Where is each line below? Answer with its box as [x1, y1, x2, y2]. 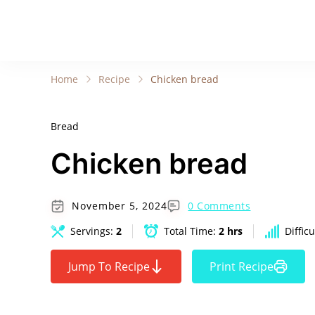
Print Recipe [210, 259, 274, 274]
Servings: [70, 224, 116, 238]
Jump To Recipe [68, 259, 150, 274]
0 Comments [188, 199, 251, 212]
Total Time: [164, 224, 219, 238]
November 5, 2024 [72, 199, 167, 212]
